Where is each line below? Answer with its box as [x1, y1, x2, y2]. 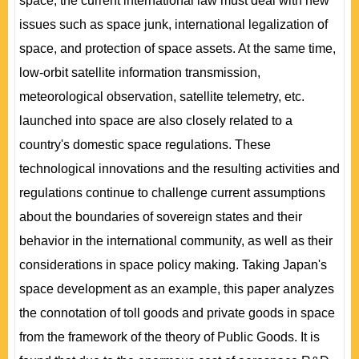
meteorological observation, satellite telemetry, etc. [19, 90, 305, 103]
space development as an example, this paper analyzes [19, 282, 334, 296]
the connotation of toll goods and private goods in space [19, 306, 335, 320]
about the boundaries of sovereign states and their [19, 210, 302, 224]
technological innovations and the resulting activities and [19, 162, 340, 175]
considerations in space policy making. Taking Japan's [19, 258, 327, 272]
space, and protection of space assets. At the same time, [19, 42, 336, 55]
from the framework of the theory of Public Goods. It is [19, 330, 320, 344]
